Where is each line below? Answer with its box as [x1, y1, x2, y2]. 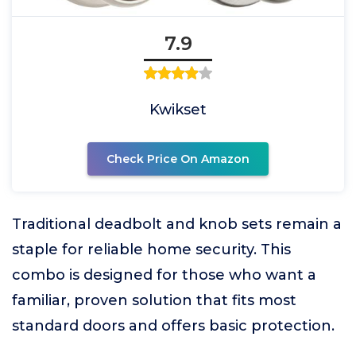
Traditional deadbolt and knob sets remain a [12, 215, 342, 233]
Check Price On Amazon [106, 152, 250, 166]
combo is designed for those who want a [12, 266, 316, 284]
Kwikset [149, 101, 207, 118]
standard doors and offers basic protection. [12, 317, 335, 335]
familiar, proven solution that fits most [12, 292, 296, 309]
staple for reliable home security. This [12, 241, 291, 258]
